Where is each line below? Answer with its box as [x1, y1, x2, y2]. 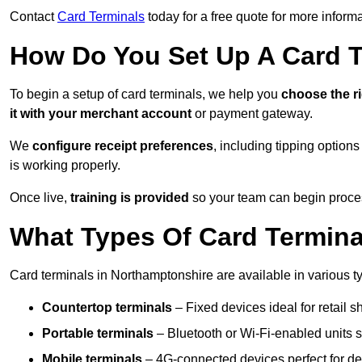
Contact [10, 10, 57, 24]
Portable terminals [42, 326, 154, 341]
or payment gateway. [192, 107, 313, 121]
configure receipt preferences [32, 139, 213, 154]
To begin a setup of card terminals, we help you [10, 87, 281, 102]
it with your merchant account [10, 107, 192, 121]
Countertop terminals [42, 301, 172, 315]
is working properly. [10, 158, 120, 173]
